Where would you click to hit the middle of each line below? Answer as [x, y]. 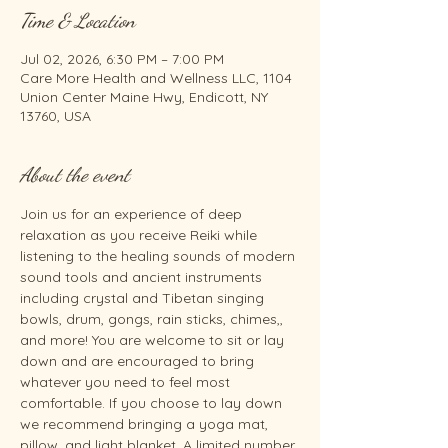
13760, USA [55, 116]
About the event [75, 175]
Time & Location [77, 21]
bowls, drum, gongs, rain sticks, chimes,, [153, 319]
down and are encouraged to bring [139, 361]
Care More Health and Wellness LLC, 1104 [156, 78]
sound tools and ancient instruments [143, 277]
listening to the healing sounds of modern [159, 256]
